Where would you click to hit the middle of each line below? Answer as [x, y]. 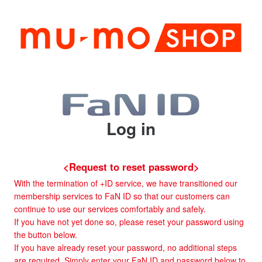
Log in [131, 128]
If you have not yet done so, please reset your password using [129, 221]
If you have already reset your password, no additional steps [125, 247]
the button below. [46, 234]
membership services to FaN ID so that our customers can [122, 196]
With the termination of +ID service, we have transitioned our [126, 183]
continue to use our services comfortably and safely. [110, 208]
